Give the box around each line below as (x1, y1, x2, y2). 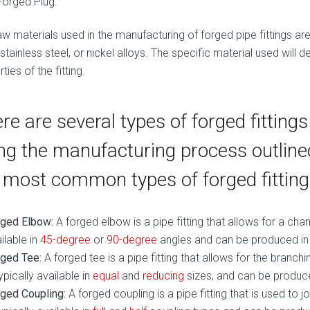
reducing (143, 268, 184, 282)
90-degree (107, 232, 157, 246)
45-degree (40, 232, 91, 246)
